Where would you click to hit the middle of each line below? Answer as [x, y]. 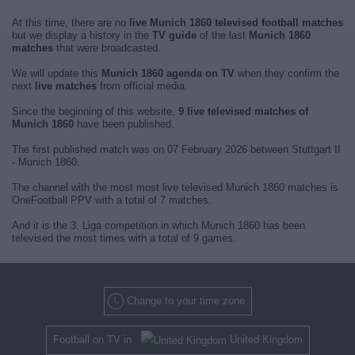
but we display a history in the [82, 35]
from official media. [142, 86]
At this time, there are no [71, 23]
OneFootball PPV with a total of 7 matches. [112, 200]
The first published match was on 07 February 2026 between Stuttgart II [176, 149]
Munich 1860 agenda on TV [168, 73]
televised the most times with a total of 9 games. [124, 238]
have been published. [124, 124]
